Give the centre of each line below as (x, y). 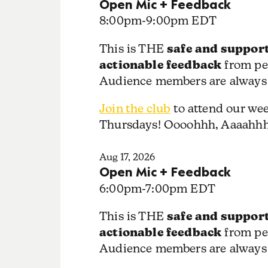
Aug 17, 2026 (127, 157)
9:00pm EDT (181, 21)
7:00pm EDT (180, 188)
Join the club (135, 108)
